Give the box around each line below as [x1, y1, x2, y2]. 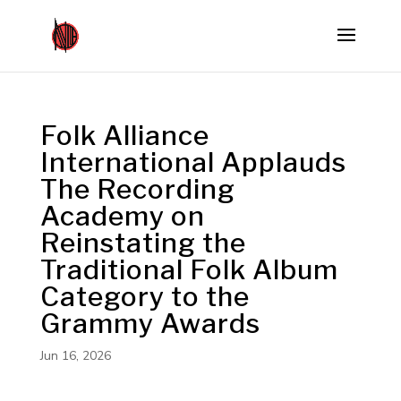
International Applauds [39, 146, 346, 178]
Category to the [39, 280, 250, 312]
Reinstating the [39, 226, 246, 259]
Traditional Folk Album [39, 253, 338, 286]
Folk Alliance [39, 119, 209, 151]
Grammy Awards [39, 307, 260, 339]
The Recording [39, 173, 235, 205]
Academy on [39, 200, 205, 232]
